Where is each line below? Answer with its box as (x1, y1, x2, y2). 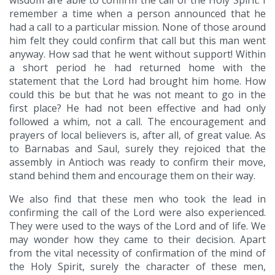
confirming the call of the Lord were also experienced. (9, 206, 266, 220)
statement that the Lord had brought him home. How (9, 74, 266, 88)
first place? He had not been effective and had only (9, 101, 266, 115)
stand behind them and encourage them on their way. (9, 169, 255, 183)
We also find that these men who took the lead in (9, 192, 266, 206)
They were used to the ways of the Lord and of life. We (9, 219, 266, 233)
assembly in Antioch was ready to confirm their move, (9, 155, 266, 169)
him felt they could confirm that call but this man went (9, 34, 266, 48)
